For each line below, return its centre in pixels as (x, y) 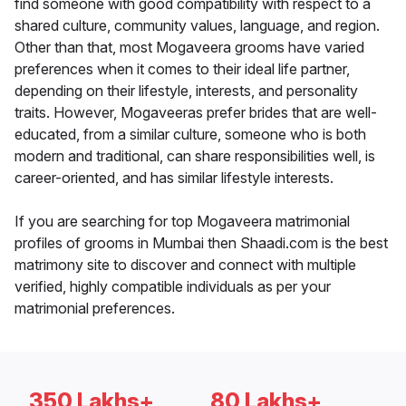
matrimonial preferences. (95, 309)
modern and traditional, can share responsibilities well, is (195, 156)
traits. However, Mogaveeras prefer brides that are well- (196, 113)
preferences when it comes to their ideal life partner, (182, 69)
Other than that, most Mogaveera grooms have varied (189, 48)
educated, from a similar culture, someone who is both (190, 135)
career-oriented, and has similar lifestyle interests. (174, 178)
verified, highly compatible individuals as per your (173, 287)
